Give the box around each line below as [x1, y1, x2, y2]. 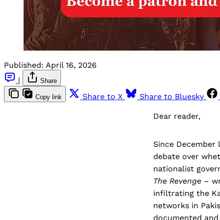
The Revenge [153, 176, 201, 186]
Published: [4, 60, 44, 70]
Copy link [35, 93, 62, 101]
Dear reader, [153, 111, 200, 121]
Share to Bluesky [139, 91, 204, 101]
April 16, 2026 [46, 60, 97, 70]
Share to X [82, 91, 123, 101]
